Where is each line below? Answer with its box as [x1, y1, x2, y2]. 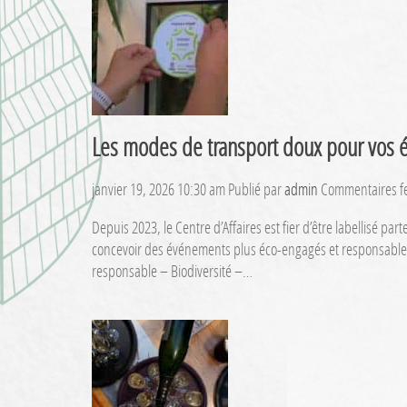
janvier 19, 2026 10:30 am [91, 178, 225, 201]
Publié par [227, 178, 284, 201]
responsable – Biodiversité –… [91, 260, 253, 283]
